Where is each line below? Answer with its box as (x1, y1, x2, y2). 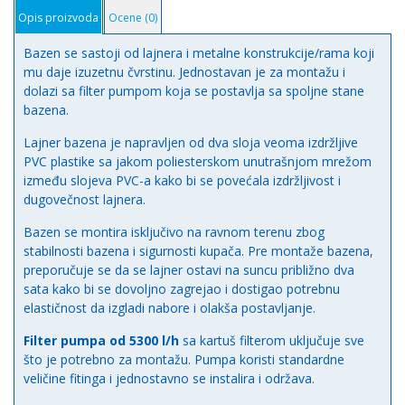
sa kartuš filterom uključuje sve (183, 332, 364, 350)
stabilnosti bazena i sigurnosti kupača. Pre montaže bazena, (24, 242, 373, 260)
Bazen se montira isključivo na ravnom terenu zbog (24, 223, 325, 241)
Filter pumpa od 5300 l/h (24, 332, 183, 350)
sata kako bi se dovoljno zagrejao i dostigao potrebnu (24, 280, 340, 298)
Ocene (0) (108, 10, 157, 26)
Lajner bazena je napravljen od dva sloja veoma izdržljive (24, 134, 358, 152)
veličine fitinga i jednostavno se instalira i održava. (24, 370, 315, 388)
